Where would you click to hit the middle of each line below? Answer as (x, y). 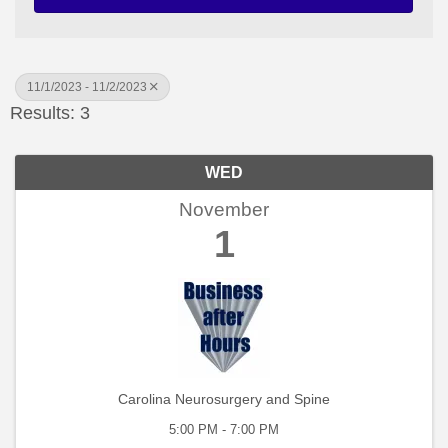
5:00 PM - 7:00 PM (224, 430)
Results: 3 (50, 113)
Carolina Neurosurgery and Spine (224, 399)
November (224, 210)
